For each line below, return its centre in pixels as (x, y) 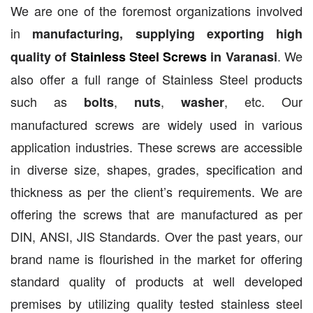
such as (47, 101)
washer (203, 102)
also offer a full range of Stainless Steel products (156, 79)
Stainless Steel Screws (139, 56)
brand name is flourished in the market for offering (156, 258)
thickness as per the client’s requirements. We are (156, 191)
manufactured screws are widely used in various (156, 124)
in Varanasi (242, 56)
